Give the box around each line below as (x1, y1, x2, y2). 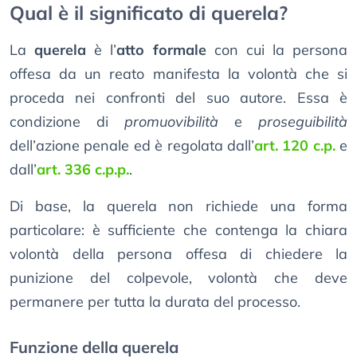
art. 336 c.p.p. (37, 160, 129, 179)
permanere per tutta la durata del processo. (10, 292, 300, 312)
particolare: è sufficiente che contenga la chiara (10, 221, 347, 240)
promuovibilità (124, 112, 218, 131)
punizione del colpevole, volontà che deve (10, 269, 347, 288)
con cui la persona (206, 41, 347, 60)
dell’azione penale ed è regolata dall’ (10, 136, 254, 155)
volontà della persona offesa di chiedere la (10, 245, 347, 264)
